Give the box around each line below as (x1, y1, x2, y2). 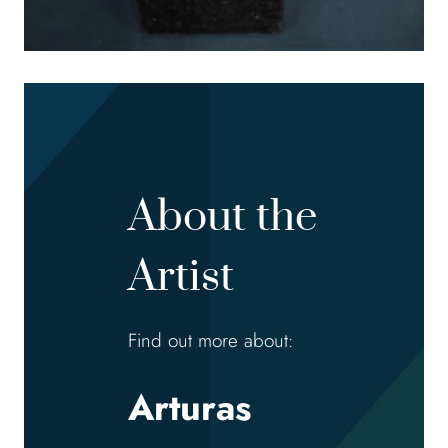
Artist (128, 250, 234, 305)
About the (128, 190, 317, 245)
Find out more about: (128, 327, 294, 355)
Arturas (128, 381, 251, 435)
